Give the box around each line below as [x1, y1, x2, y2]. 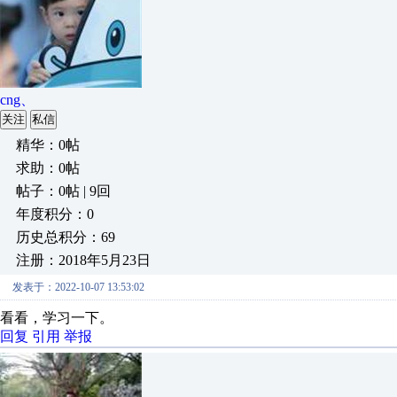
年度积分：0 [16, 206, 94, 222]
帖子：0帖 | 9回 [16, 183, 111, 198]
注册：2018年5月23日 [16, 253, 151, 268]
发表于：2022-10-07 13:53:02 [12, 281, 144, 293]
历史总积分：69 [16, 230, 115, 245]
